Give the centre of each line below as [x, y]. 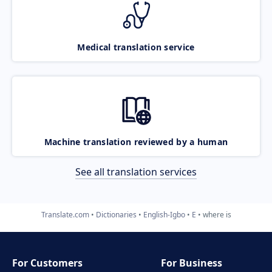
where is [217, 214]
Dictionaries [116, 214]
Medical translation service [136, 47]
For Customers [47, 263]
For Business [192, 263]
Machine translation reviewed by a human [136, 141]
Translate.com [65, 214]
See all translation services [136, 172]
